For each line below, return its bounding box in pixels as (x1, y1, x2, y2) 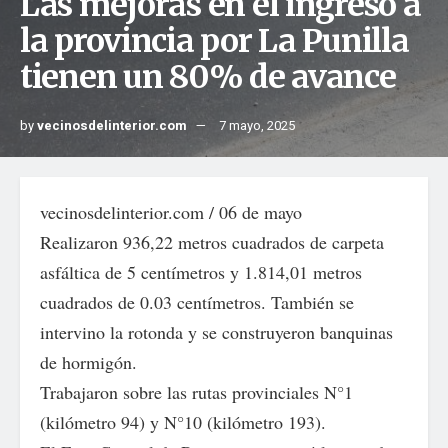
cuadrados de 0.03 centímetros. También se (40, 290, 354, 314)
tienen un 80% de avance (20, 57, 396, 97)
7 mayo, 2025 (219, 116, 295, 135)
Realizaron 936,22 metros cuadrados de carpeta (40, 230, 384, 254)
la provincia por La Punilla (20, 21, 409, 61)
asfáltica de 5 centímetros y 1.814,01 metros (40, 260, 362, 284)
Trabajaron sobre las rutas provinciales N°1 (40, 380, 353, 404)
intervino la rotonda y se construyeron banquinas (40, 320, 393, 344)
